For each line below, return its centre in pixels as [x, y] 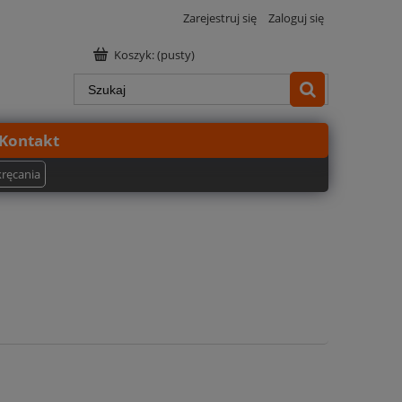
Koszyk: [134, 55]
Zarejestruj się [220, 18]
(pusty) [176, 55]
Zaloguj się [296, 18]
